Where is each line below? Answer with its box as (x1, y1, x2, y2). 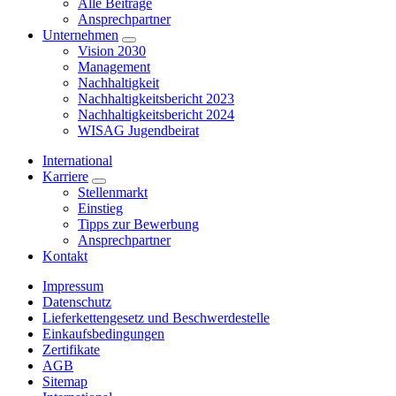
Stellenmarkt (78, 184, 148, 200)
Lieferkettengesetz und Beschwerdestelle (42, 309, 270, 325)
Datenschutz (42, 293, 111, 309)
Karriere (42, 168, 88, 184)
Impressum (42, 278, 103, 293)
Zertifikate (42, 341, 100, 357)
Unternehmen (42, 27, 118, 42)
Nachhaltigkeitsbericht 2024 (78, 106, 234, 122)
